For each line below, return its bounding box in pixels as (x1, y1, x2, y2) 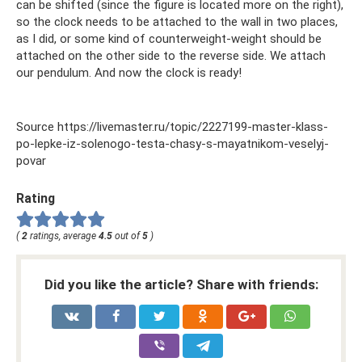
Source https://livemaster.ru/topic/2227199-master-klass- (16, 119, 328, 134)
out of (112, 230, 142, 242)
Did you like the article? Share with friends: (44, 276, 318, 293)
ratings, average (27, 230, 99, 242)
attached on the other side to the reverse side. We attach (16, 48, 326, 63)
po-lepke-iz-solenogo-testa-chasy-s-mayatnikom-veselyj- (16, 136, 329, 151)
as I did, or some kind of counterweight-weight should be (16, 31, 322, 46)
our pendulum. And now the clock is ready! (16, 65, 242, 80)
